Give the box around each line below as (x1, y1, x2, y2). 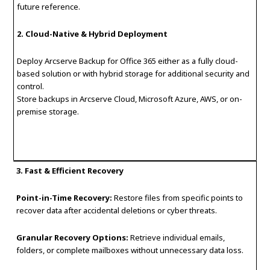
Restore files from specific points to (112, 192, 243, 204)
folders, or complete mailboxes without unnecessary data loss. (16, 245, 244, 256)
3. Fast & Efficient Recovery (16, 165, 124, 177)
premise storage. (17, 106, 80, 118)
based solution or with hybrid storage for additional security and (17, 68, 250, 80)
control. (17, 81, 45, 92)
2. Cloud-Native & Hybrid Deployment (17, 28, 168, 40)
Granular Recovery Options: (16, 232, 129, 243)
